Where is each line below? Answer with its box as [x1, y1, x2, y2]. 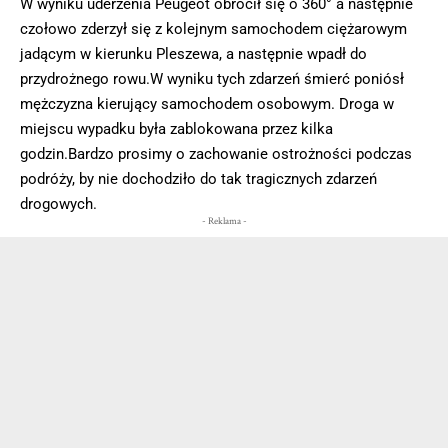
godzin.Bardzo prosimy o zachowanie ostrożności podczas [20, 145, 412, 164]
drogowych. [20, 195, 97, 214]
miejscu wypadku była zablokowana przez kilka [20, 120, 333, 139]
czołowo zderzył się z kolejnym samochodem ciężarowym [20, 20, 407, 39]
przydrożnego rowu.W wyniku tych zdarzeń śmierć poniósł [20, 70, 404, 89]
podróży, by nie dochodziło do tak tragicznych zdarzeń [20, 170, 377, 189]
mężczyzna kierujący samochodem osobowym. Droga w [20, 95, 394, 114]
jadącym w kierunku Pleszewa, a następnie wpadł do [20, 45, 367, 64]
